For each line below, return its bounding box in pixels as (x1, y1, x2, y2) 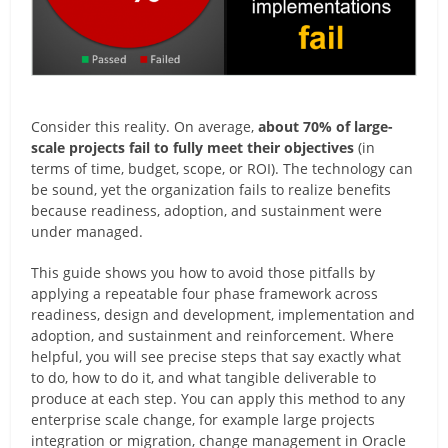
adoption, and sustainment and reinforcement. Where (31, 325, 395, 345)
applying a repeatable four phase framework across (31, 283, 379, 303)
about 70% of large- (258, 116, 394, 136)
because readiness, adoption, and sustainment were (31, 200, 383, 220)
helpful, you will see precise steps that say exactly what (31, 346, 402, 366)
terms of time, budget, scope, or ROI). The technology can (31, 158, 414, 178)
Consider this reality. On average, (31, 116, 259, 136)
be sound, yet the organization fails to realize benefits (31, 179, 392, 199)
